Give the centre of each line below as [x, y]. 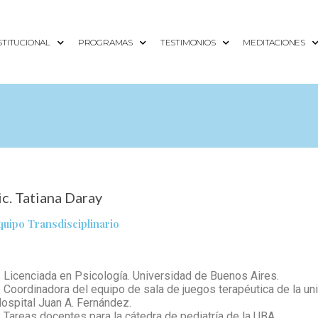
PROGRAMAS [105, 42]
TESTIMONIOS [188, 42]
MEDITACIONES [274, 42]
